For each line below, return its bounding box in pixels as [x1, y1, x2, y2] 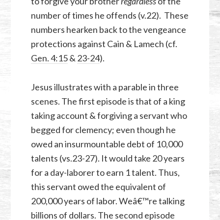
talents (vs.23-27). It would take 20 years [30, 153, 185, 164]
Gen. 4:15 [30, 53, 68, 64]
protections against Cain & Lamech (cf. [30, 38, 177, 50]
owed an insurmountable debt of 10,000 [30, 138, 183, 150]
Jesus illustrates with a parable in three [30, 82, 179, 93]
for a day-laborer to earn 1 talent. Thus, [30, 167, 180, 178]
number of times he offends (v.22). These [30, 10, 189, 21]
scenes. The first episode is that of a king [30, 96, 185, 107]
